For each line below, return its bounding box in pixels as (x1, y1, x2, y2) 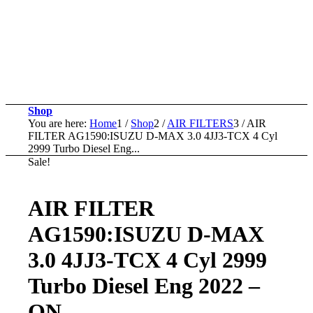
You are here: (28, 117, 87, 129)
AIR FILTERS (167, 117, 234, 129)
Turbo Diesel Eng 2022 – (28, 273, 261, 299)
